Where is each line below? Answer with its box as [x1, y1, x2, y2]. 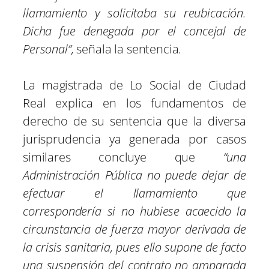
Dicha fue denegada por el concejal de [23, 23, 246, 40]
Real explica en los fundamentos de [23, 95, 246, 112]
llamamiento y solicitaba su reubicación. [23, 5, 246, 22]
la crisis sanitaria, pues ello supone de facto [23, 239, 246, 256]
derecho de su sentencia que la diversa [23, 113, 246, 130]
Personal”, [23, 41, 74, 58]
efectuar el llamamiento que [23, 185, 246, 202]
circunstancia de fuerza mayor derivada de [23, 221, 246, 238]
